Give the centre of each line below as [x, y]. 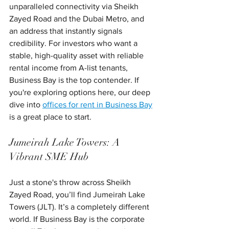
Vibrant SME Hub [49, 156]
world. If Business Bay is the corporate [78, 219]
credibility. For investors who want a [74, 43]
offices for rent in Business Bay [97, 104]
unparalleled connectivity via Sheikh [75, 6]
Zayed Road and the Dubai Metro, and [78, 18]
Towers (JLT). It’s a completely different [80, 207]
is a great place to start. [50, 117]
